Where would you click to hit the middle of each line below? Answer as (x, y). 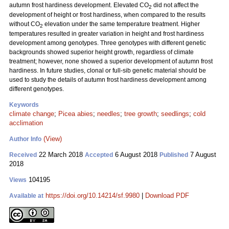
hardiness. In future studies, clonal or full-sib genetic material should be (108, 71)
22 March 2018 (61, 155)
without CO (25, 24)
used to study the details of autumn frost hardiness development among (108, 80)
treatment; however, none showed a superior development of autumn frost (111, 61)
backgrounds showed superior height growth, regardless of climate (101, 52)
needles (109, 114)
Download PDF (167, 196)
